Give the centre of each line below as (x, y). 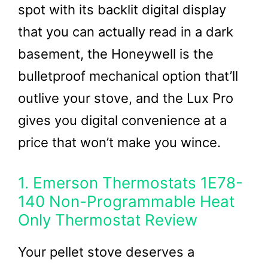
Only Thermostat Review (108, 220)
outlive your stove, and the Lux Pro (126, 98)
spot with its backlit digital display (122, 10)
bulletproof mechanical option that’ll (128, 76)
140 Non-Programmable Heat (126, 201)
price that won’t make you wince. (119, 142)
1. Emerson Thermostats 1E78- (130, 183)
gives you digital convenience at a (122, 120)
